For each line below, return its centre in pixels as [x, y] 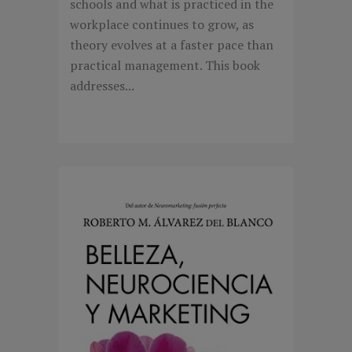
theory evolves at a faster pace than [172, 45]
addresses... [102, 86]
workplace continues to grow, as [162, 25]
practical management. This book [165, 66]
